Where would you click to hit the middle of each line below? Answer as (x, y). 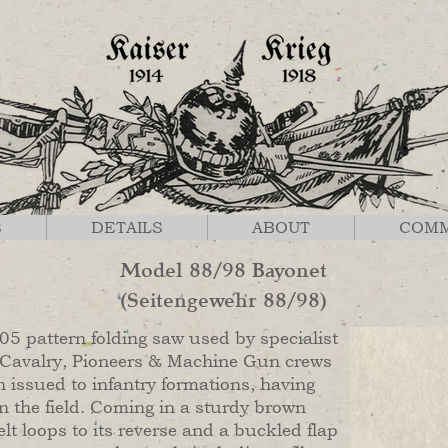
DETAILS (127, 227)
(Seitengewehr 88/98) (223, 300)
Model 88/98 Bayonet (223, 270)
